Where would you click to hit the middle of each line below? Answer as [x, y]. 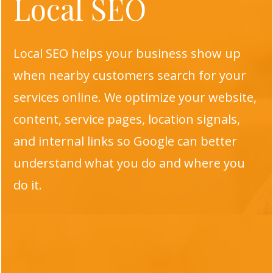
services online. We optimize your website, [135, 97]
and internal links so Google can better [125, 141]
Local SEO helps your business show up [127, 53]
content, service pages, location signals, [126, 119]
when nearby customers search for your [129, 75]
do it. [27, 185]
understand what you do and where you [129, 163]
